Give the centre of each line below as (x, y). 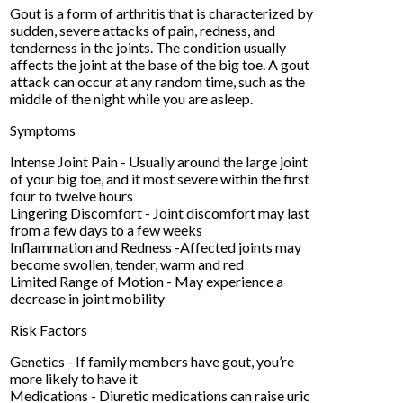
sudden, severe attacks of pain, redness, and (143, 30)
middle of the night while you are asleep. (132, 98)
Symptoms (43, 130)
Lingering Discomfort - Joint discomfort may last (160, 212)
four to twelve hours (72, 195)
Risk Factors (49, 329)
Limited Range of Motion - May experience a (147, 281)
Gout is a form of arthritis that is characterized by (162, 13)
